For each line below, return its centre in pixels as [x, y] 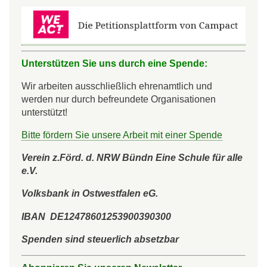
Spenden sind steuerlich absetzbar [100, 239]
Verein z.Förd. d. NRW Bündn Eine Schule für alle [132, 158]
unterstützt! [44, 112]
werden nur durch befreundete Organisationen [119, 99]
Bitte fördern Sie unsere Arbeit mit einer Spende [122, 135]
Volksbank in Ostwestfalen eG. [90, 193]
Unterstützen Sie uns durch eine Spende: [116, 63]
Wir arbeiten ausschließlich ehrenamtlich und [117, 86]
